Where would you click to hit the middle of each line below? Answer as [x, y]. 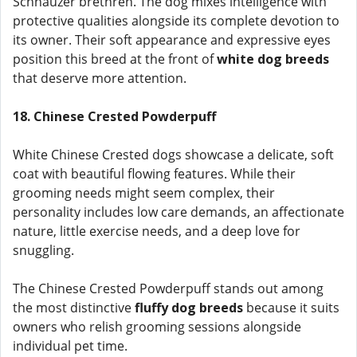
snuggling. [43, 250]
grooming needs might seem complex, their [144, 193]
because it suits [291, 308]
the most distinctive [74, 308]
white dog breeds [273, 59]
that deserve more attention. [100, 78]
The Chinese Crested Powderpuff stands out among [168, 288]
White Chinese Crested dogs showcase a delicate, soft [173, 155]
